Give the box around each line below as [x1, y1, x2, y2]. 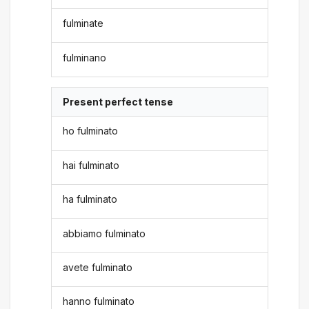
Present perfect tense [63, 96, 174, 108]
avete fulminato [63, 261, 133, 273]
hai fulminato [63, 159, 120, 171]
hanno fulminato [63, 295, 135, 308]
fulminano [63, 51, 107, 63]
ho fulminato [63, 125, 119, 137]
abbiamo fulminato [63, 227, 146, 239]
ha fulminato [63, 193, 118, 206]
